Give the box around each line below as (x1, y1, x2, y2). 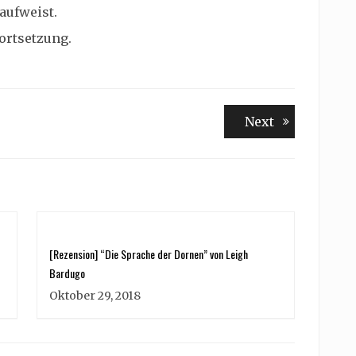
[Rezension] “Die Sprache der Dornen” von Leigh (49, 246, 248, 262)
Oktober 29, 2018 (49, 288, 141, 303)
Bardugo (49, 265, 85, 281)
